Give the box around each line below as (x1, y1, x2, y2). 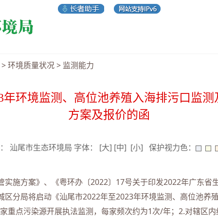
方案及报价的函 (68, 109, 150, 121)
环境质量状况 (7, 60, 54, 71)
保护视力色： (143, 142, 196, 153)
